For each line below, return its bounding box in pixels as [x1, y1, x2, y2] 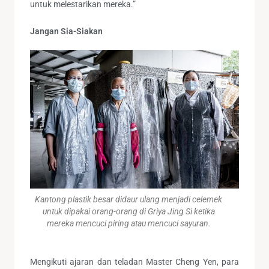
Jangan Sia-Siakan [30, 26, 103, 36]
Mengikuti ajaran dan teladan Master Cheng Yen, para [30, 256, 239, 267]
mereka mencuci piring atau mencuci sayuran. [46, 218, 211, 228]
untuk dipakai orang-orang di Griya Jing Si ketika [42, 206, 215, 216]
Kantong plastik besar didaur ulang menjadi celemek [35, 194, 222, 204]
